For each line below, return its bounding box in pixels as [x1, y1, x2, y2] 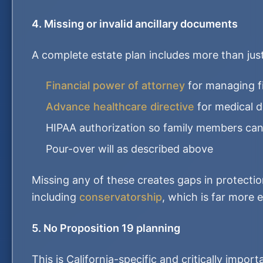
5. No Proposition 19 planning [32, 222, 180, 234]
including [32, 191, 79, 203]
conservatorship [79, 191, 162, 203]
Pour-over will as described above [46, 143, 213, 155]
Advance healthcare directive [46, 100, 194, 113]
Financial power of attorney [46, 79, 185, 92]
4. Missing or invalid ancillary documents [32, 18, 238, 30]
